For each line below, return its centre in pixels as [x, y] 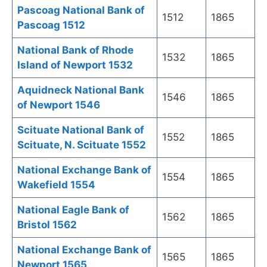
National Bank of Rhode [75, 50]
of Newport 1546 [59, 105]
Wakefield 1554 [56, 185]
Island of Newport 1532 [75, 65]
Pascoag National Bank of [81, 10]
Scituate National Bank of [81, 130]
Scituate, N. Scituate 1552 [82, 145]
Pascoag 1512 [51, 25]
